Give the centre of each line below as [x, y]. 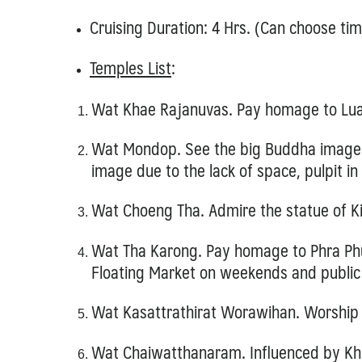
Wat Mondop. [138, 149]
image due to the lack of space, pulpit [219, 170]
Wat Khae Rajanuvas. [164, 108]
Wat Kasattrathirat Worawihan [193, 312]
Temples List [130, 67]
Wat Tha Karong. [148, 250]
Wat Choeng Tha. [149, 210]
